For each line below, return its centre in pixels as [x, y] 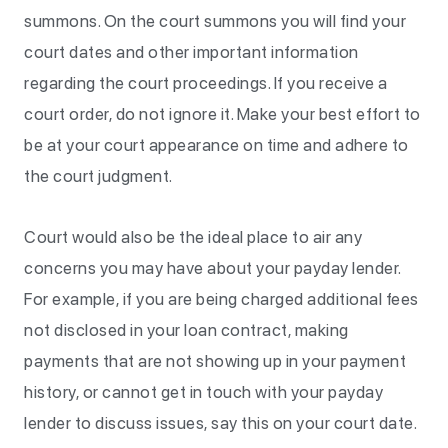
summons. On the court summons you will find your [215, 21]
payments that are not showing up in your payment [215, 361]
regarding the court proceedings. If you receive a [206, 83]
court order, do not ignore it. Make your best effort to [222, 114]
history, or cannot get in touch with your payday [203, 392]
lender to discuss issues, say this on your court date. [222, 423]
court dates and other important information [191, 52]
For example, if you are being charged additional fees [221, 299]
